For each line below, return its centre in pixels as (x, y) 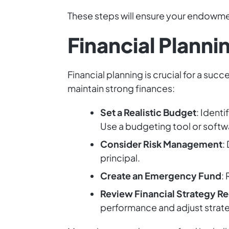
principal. (120, 158)
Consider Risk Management (161, 144)
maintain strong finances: (121, 88)
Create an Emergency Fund (161, 176)
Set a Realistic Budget (148, 112)
